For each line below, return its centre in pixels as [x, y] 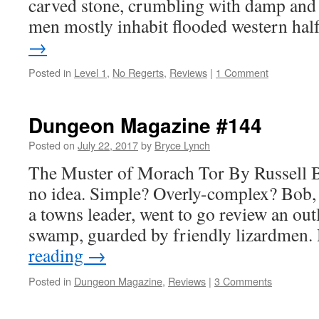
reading [58, 255]
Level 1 [90, 72]
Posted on [52, 145]
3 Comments [243, 281]
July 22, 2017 [108, 145]
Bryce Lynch [182, 145]
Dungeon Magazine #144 [145, 125]
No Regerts [138, 72]
